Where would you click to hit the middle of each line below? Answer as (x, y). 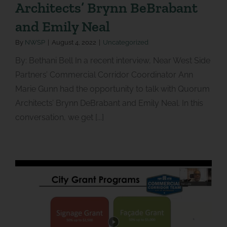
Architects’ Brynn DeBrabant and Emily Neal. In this (109, 103)
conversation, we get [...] (59, 117)
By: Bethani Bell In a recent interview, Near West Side (112, 60)
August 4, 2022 (74, 42)
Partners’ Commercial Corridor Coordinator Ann (104, 74)
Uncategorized (125, 42)
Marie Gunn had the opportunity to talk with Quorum (112, 89)
